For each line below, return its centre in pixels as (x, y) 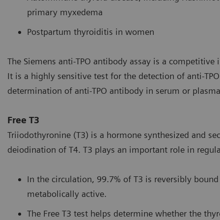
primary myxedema (65, 12)
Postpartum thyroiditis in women (91, 32)
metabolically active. (67, 194)
